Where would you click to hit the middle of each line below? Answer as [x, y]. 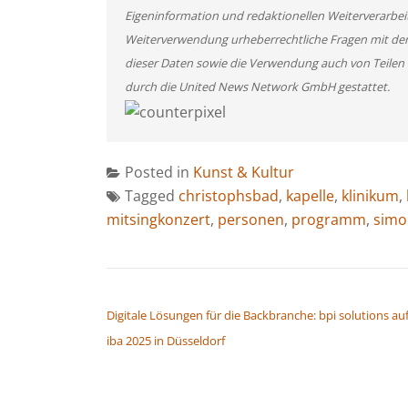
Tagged [152, 195]
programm [329, 219]
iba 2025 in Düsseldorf [166, 340]
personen [251, 219]
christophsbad [229, 195]
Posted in [159, 172]
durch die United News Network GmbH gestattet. [257, 87]
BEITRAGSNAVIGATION [192, 292]
